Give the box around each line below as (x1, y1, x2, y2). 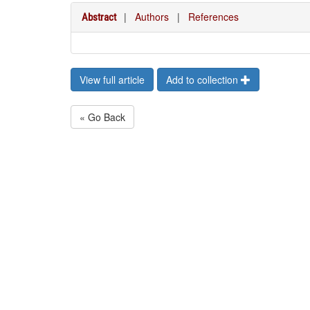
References (188, 10, 239, 24)
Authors (135, 10, 169, 24)
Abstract (82, 11, 116, 24)
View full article (80, 73, 145, 86)
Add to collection (166, 73, 241, 86)
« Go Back (80, 110, 125, 124)
